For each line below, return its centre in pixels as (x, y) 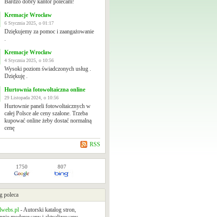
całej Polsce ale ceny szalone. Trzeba (46, 113)
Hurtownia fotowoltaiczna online (45, 90)
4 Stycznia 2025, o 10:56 (29, 60)
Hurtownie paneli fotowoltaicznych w (47, 106)
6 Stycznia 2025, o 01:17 (29, 23)
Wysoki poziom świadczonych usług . (48, 69)
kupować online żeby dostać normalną (48, 121)
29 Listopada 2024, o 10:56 (31, 98)
